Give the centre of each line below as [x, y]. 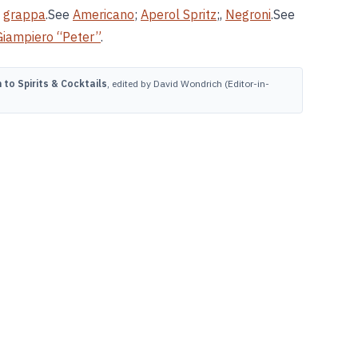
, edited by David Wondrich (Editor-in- [188, 84]
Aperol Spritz [179, 14]
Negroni [248, 14]
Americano [103, 14]
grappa [24, 14]
